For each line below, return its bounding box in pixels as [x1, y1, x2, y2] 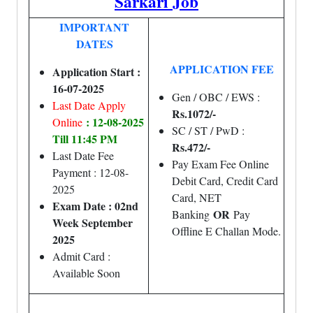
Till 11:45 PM [52, 131, 117, 147]
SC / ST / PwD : [172, 123, 245, 138]
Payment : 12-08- [52, 165, 129, 180]
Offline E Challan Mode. [172, 224, 281, 238]
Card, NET [172, 190, 221, 205]
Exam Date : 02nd [52, 198, 138, 214]
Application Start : [52, 64, 140, 80]
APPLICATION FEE [169, 61, 274, 77]
